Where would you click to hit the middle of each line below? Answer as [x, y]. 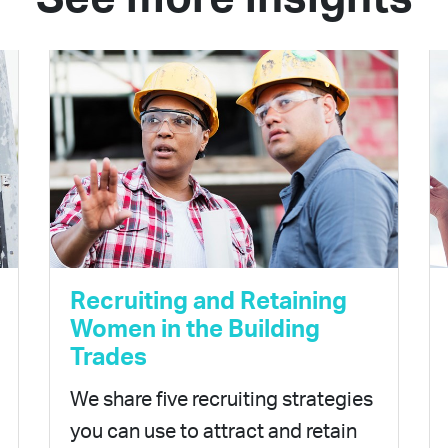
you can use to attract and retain [213, 432]
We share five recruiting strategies [221, 400]
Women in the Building [195, 330]
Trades [108, 358]
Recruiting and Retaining [208, 302]
